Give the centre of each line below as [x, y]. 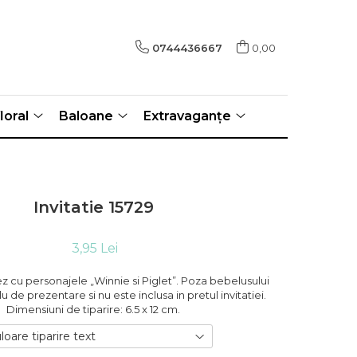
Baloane [86, 116]
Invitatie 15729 [93, 207]
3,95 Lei [95, 248]
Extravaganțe [187, 116]
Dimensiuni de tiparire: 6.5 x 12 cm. [94, 309]
